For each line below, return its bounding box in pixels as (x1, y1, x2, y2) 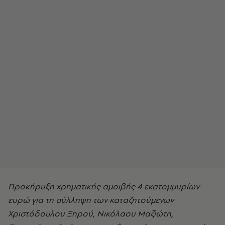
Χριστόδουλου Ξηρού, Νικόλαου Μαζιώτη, (8, 208, 173, 219)
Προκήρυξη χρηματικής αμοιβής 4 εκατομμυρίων (8, 181, 199, 192)
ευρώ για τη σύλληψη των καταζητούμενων (8, 194, 174, 205)
